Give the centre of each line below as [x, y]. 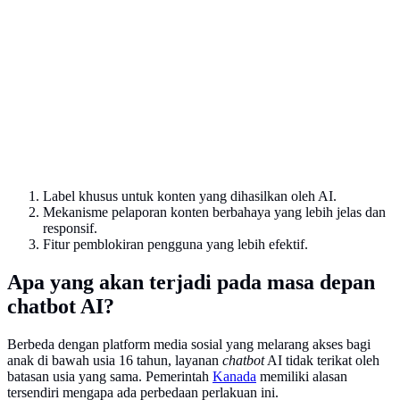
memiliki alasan [302, 377]
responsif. [70, 229]
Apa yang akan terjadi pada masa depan [191, 283]
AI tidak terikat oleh [322, 361]
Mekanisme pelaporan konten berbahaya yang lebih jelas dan [214, 212]
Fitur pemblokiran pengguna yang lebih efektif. [175, 245]
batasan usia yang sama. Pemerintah [110, 377]
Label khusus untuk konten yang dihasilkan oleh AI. [190, 196]
